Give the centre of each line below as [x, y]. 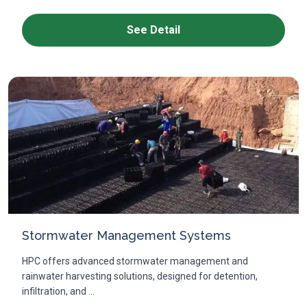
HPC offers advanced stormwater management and [135, 261]
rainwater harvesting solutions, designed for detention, [140, 276]
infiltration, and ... [58, 291]
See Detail [153, 30]
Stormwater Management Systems [126, 235]
